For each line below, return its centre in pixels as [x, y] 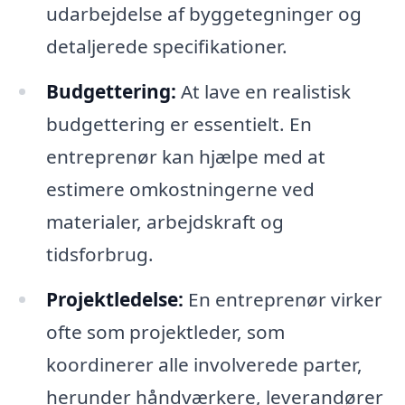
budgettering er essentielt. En [179, 123]
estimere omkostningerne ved [180, 188]
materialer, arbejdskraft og [165, 221]
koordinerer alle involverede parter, [204, 364]
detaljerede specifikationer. [166, 47]
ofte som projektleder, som [165, 331]
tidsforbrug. [99, 254]
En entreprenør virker [283, 299]
